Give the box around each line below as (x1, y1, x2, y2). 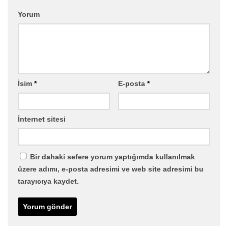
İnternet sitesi (18, 115, 66, 123)
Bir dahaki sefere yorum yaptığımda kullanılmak (30, 152, 195, 161)
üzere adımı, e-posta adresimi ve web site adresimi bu (18, 164, 204, 173)
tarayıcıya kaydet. (18, 177, 79, 185)
